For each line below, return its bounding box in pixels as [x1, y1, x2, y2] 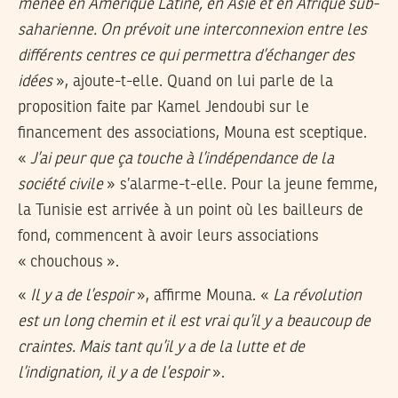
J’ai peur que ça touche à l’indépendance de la [30, 150, 334, 167]
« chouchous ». [18, 253, 119, 270]
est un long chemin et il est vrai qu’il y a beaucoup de [18, 314, 370, 330]
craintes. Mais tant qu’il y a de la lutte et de [18, 339, 305, 356]
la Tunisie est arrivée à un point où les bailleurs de [18, 202, 363, 219]
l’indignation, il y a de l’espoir [18, 365, 209, 382]
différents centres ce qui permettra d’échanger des [18, 47, 354, 64]
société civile [18, 176, 103, 193]
